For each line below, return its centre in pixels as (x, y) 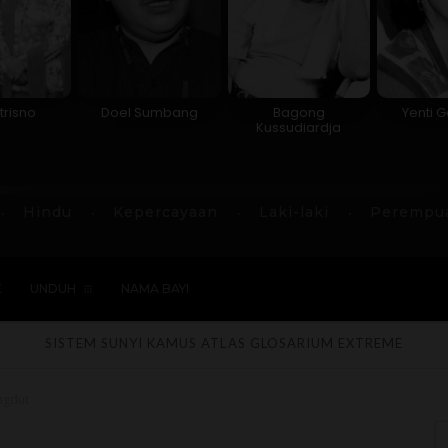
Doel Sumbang (149, 112)
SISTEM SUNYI (94, 342)
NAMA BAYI (155, 288)
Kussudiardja (299, 127)
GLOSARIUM (291, 342)
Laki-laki (294, 211)
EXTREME (370, 342)
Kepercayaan (165, 211)
